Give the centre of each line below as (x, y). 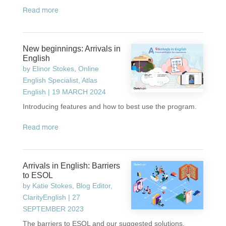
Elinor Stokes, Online (65, 69)
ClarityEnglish (44, 197)
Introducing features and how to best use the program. (109, 106)
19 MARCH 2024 (79, 92)
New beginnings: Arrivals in (71, 49)
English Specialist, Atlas (60, 80)
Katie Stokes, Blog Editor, (72, 186)
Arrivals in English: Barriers (71, 166)
